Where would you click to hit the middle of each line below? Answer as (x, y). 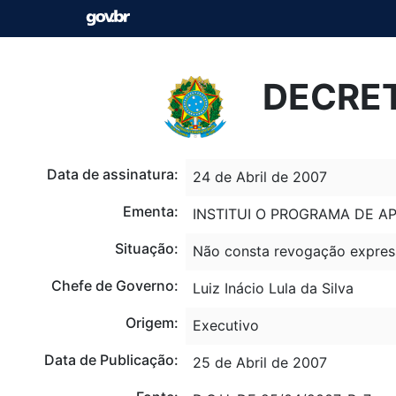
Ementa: (150, 211)
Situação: (146, 248)
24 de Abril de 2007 (259, 176)
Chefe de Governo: (114, 285)
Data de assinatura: (112, 174)
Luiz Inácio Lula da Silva (273, 288)
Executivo (225, 325)
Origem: (152, 322)
